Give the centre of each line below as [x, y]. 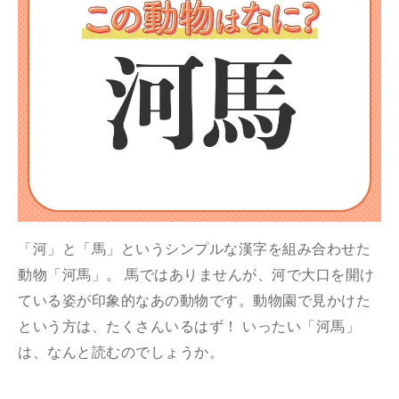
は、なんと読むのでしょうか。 [121, 353]
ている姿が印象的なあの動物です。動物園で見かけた [194, 301]
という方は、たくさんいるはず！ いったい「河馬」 [189, 327]
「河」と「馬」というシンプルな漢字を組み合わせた [194, 249]
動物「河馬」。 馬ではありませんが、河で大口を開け [196, 275]
